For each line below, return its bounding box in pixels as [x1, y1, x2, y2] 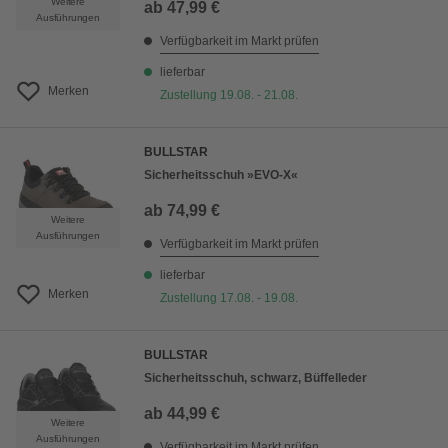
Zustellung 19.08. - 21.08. [160, 88, 298, 102]
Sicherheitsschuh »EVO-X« [144, 168, 298, 182]
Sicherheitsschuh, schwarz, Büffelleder [144, 371, 367, 385]
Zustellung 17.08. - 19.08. [160, 291, 298, 305]
